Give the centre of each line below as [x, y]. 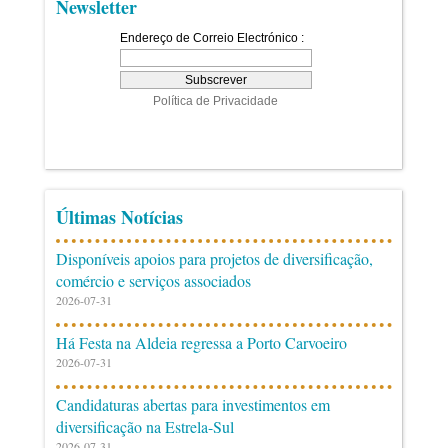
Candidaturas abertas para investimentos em [193, 404]
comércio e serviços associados [153, 280]
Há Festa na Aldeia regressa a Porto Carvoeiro [201, 342]
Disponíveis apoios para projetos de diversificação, [214, 258]
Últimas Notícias [119, 217]
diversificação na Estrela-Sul [145, 426]
